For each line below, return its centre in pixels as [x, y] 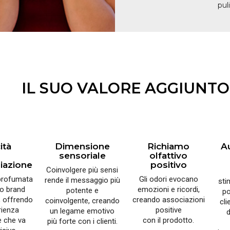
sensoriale [82, 156]
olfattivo [168, 156]
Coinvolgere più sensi [82, 170]
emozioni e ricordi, [168, 190]
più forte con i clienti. [82, 222]
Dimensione [82, 147]
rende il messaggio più [82, 180]
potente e [82, 191]
